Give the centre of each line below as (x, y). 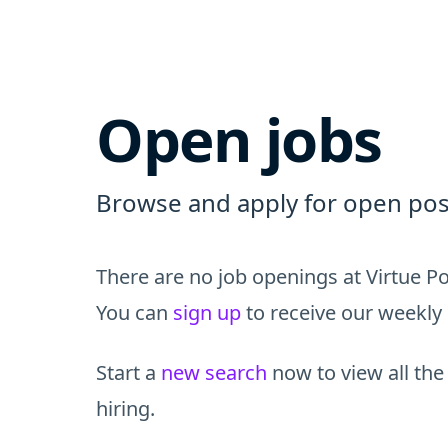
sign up (207, 312)
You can (134, 312)
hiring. (125, 408)
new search (214, 372)
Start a (128, 372)
